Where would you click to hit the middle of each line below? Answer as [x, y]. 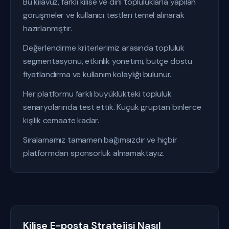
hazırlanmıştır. [48, 28]
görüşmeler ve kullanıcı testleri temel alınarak [104, 15]
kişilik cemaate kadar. [61, 120]
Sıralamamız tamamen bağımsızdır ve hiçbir [100, 140]
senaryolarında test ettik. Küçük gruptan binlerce [112, 107]
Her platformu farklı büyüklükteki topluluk [97, 94]
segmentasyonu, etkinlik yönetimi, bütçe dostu [108, 61]
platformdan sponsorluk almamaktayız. [94, 153]
